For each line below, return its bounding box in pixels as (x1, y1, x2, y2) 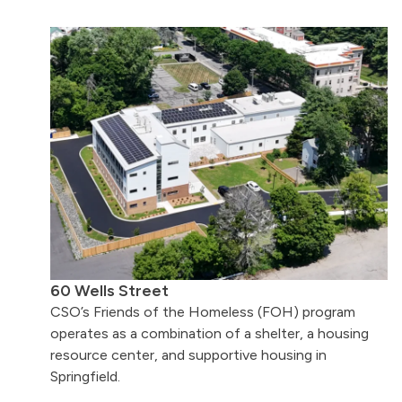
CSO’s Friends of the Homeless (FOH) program (50, 303, 355, 320)
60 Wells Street (50, 281, 169, 301)
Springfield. (50, 368, 120, 385)
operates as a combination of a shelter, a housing (50, 325, 369, 342)
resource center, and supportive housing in (50, 346, 327, 363)
